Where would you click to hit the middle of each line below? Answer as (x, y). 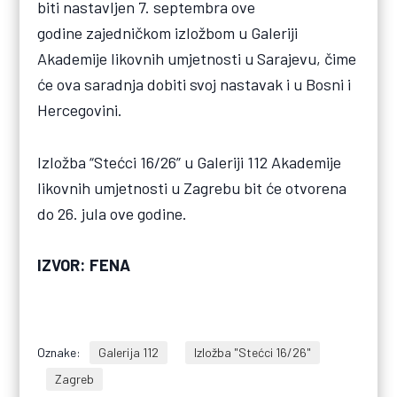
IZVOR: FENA (84, 265)
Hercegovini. (80, 110)
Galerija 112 (129, 352)
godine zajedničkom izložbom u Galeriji (168, 33)
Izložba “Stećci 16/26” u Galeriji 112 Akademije (190, 162)
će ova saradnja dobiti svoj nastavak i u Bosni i (195, 85)
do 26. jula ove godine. (113, 213)
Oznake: (59, 352)
